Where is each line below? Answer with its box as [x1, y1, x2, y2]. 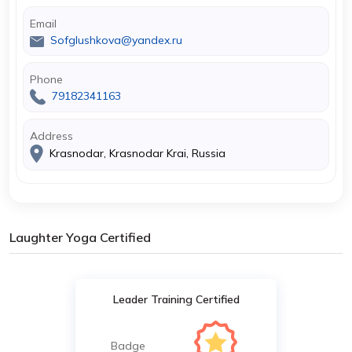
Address [30, 129, 73, 143]
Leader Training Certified [112, 292, 240, 306]
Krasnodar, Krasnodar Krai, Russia [46, 145, 225, 160]
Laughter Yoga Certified [9, 229, 151, 245]
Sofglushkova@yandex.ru [50, 33, 182, 47]
